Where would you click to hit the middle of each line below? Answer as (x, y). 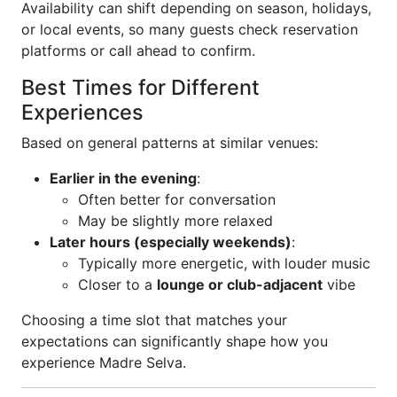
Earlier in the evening (123, 178)
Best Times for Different (140, 87)
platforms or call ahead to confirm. (138, 51)
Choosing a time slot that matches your (154, 320)
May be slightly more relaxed (175, 221)
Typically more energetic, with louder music (224, 263)
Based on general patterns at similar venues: (170, 143)
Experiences (82, 112)
